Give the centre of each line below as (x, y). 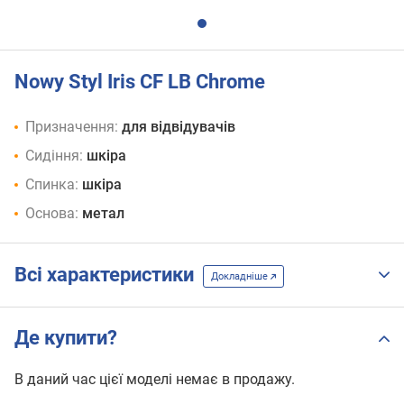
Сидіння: (54, 156)
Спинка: (52, 185)
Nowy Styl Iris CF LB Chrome (140, 81)
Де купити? (66, 338)
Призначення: (72, 127)
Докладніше (241, 276)
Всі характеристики (109, 275)
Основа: (52, 214)
